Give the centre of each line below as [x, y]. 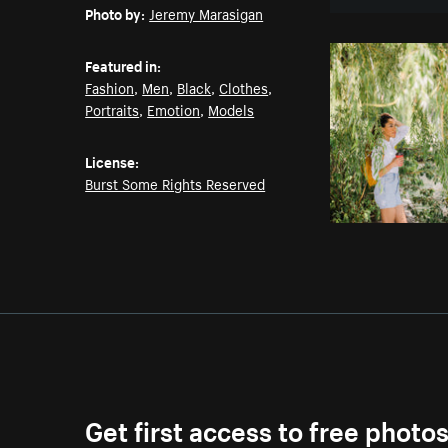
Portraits [112, 109]
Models [231, 109]
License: [112, 161]
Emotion [174, 109]
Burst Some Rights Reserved [175, 183]
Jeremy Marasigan [206, 13]
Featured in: [123, 65]
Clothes [244, 87]
